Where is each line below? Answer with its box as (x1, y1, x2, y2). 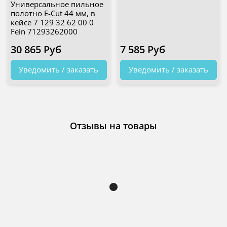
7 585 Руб (120, 43, 165, 57)
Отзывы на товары (70, 119, 157, 132)
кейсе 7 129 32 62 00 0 (10, 17, 94, 28)
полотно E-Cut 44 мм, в (10, 8, 95, 19)
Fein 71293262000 (10, 26, 78, 37)
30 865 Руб (10, 43, 61, 57)
